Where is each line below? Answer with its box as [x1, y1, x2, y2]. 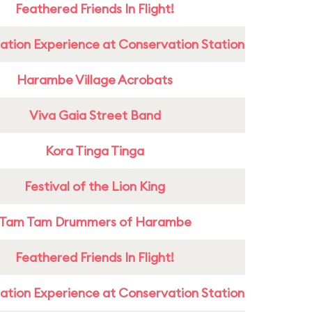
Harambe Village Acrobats [17, 72, 173, 88]
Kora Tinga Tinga [45, 143, 144, 159]
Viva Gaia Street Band [29, 107, 161, 123]
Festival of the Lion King [24, 178, 165, 194]
